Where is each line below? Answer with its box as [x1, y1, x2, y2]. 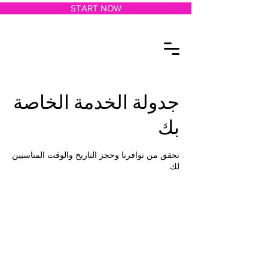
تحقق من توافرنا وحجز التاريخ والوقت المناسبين [12, 150, 179, 160]
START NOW [70, 3, 121, 13]
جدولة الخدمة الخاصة [13, 89, 179, 115]
